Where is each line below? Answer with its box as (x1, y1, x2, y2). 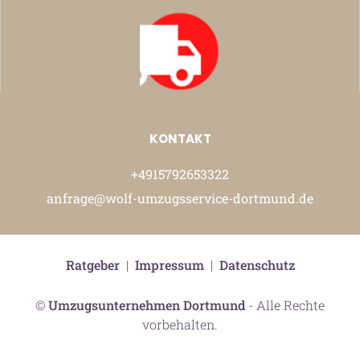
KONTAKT (149, 129, 211, 147)
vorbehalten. (142, 315, 218, 333)
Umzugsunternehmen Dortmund (48, 296, 245, 313)
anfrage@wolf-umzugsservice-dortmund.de (47, 189, 313, 207)
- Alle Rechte (245, 296, 325, 313)
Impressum (134, 256, 204, 273)
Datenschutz (219, 256, 295, 273)
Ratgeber (65, 256, 120, 273)
